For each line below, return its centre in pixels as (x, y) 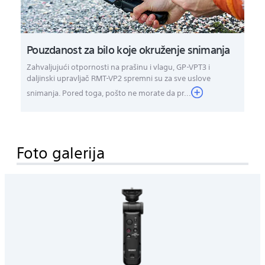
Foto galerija (61, 151)
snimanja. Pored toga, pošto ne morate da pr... (109, 93)
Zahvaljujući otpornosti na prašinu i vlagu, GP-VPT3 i (118, 67)
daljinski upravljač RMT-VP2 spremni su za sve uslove (119, 78)
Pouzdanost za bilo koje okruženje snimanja (128, 49)
